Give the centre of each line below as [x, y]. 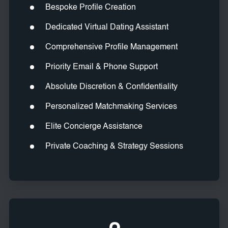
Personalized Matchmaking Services [111, 107]
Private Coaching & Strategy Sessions [114, 147]
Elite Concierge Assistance [94, 127]
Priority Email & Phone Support [101, 67]
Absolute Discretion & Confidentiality [111, 87]
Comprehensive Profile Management [111, 48]
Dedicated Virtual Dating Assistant [107, 28]
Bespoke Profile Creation [90, 8]
